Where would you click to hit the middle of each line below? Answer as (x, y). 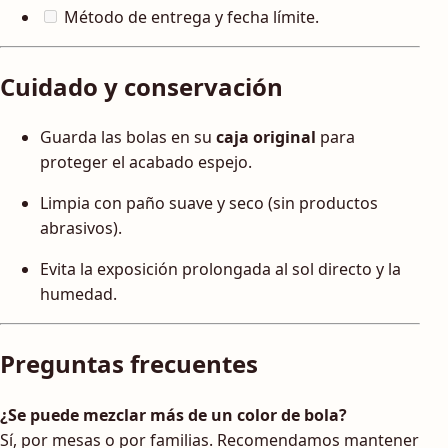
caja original (266, 137)
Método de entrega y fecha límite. (189, 16)
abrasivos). (81, 228)
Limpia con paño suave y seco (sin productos (209, 203)
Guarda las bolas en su (128, 137)
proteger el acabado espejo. (146, 162)
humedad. (78, 294)
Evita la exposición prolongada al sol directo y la (220, 269)
